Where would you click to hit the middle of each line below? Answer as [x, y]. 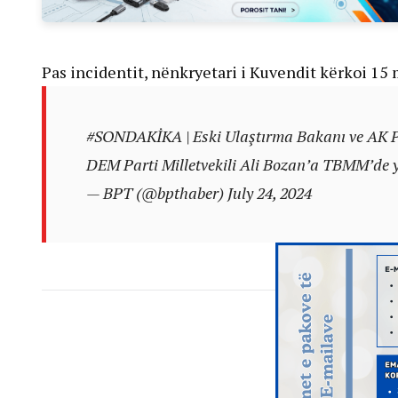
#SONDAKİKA [134, 135]
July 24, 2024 [269, 192]
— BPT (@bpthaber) [156, 192]
